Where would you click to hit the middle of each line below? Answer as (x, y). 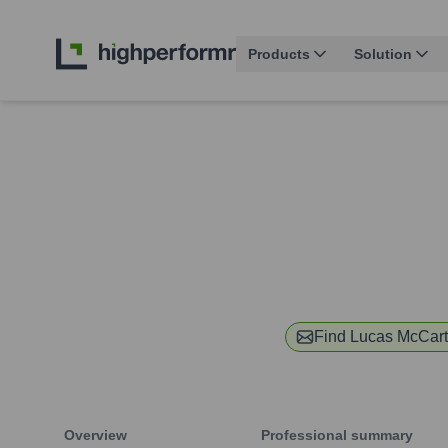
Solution (383, 54)
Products (279, 54)
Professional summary (337, 435)
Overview (95, 435)
